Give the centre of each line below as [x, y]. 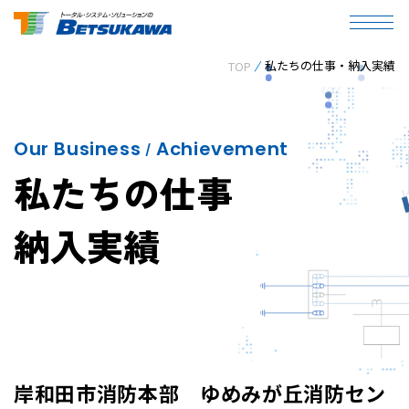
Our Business [78, 149]
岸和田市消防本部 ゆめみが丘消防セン [200, 393]
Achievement [222, 149]
